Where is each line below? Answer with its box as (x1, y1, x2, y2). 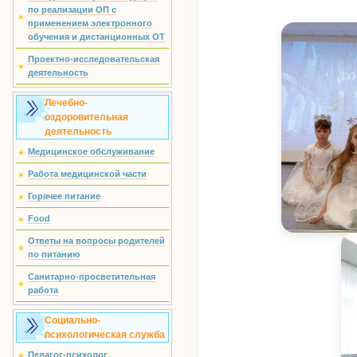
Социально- (45, 315, 100, 326)
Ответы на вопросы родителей (28, 236, 165, 245)
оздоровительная (45, 112, 128, 123)
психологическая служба (45, 329, 165, 340)
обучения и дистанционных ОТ (28, 32, 165, 41)
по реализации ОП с (28, 5, 116, 14)
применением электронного (28, 18, 152, 28)
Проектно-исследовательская (28, 54, 159, 64)
